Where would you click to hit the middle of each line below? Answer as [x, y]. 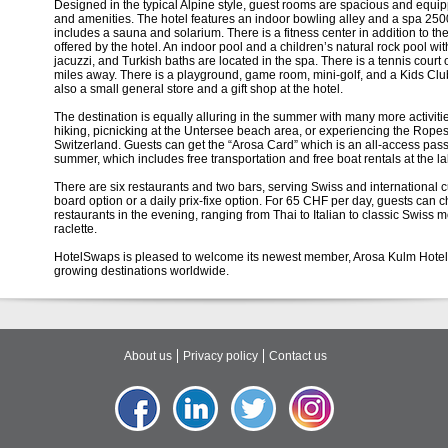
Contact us [298, 356]
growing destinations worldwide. [143, 271]
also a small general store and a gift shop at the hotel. [198, 89]
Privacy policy [220, 356]
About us [148, 356]
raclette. [77, 229]
